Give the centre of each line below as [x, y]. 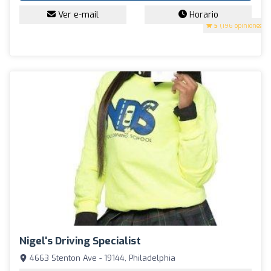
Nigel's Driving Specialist [80, 241]
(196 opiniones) [241, 25]
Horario [202, 15]
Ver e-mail [77, 15]
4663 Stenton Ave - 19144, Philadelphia [101, 258]
